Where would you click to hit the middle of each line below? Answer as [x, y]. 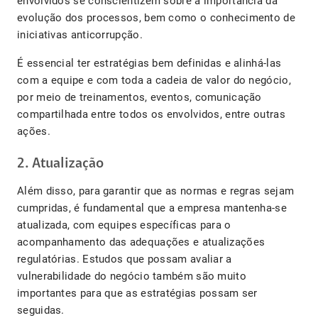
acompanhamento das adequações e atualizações [141, 242]
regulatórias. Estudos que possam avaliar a [125, 259]
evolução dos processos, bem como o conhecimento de [156, 18]
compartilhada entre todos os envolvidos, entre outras [151, 115]
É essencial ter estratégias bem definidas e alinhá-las [149, 64]
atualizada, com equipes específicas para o [124, 225]
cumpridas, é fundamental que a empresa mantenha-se [152, 208]
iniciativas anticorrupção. [82, 35]
